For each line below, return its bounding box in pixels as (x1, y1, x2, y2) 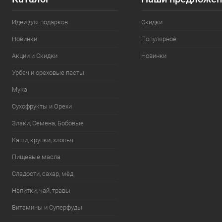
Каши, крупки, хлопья (12, 136, 73, 144)
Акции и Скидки (12, 52, 57, 59)
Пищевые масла (12, 153, 60, 161)
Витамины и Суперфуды (12, 204, 82, 211)
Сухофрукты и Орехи (12, 103, 72, 110)
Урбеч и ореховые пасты (12, 69, 84, 76)
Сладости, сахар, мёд (12, 170, 73, 177)
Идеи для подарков (12, 18, 68, 26)
